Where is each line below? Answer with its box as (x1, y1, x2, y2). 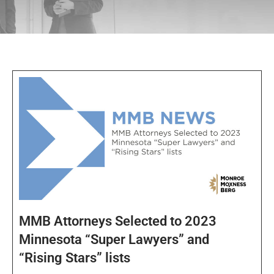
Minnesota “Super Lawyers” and (19, 232, 209, 248)
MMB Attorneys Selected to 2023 (19, 213, 217, 229)
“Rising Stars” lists (19, 250, 130, 266)
